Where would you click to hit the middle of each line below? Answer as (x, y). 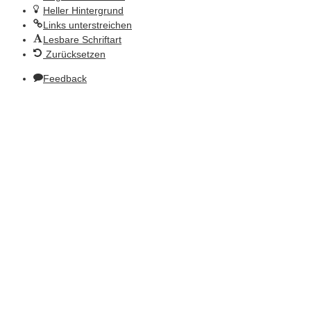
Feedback (65, 78)
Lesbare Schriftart (82, 39)
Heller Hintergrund (83, 10)
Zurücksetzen (76, 54)
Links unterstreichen (87, 25)
